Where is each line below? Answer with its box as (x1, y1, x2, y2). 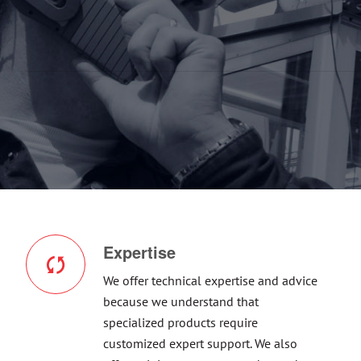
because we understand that (103, 293, 259, 310)
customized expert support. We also (103, 335, 297, 352)
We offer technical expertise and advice (103, 272, 317, 289)
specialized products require (103, 314, 258, 331)
